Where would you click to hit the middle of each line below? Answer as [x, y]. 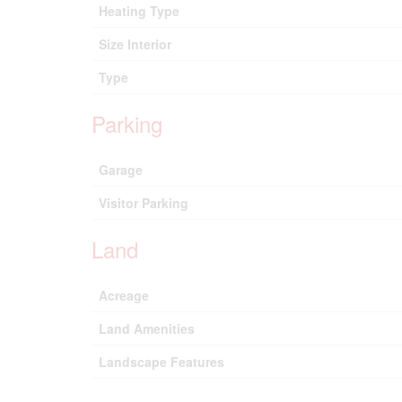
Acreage [124, 295]
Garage [121, 170]
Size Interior [135, 44]
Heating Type [139, 11]
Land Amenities [147, 328]
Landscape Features [162, 362]
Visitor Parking [144, 203]
